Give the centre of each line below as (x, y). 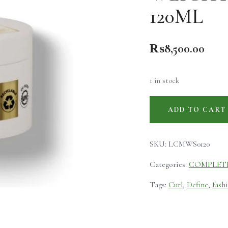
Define (197, 185)
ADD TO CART (197, 110)
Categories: (169, 164)
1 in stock (164, 80)
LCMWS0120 (189, 144)
